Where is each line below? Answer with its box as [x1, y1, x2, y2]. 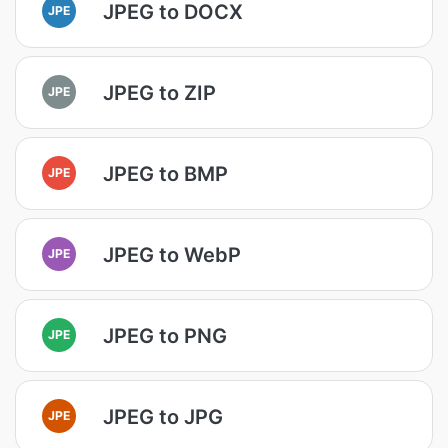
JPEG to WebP [103, 242, 241, 267]
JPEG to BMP [103, 161, 228, 186]
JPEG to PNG [103, 323, 227, 348]
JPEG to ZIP [103, 80, 216, 105]
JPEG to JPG [103, 404, 223, 429]
